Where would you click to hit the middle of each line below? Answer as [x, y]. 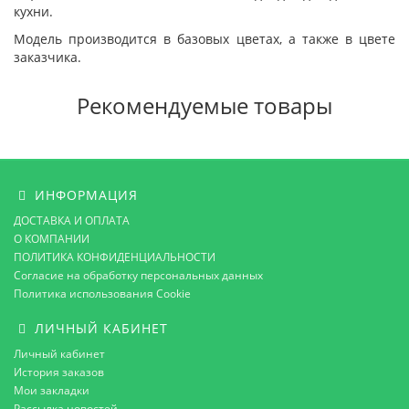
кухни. [33, 11]
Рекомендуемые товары [204, 105]
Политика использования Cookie [102, 293]
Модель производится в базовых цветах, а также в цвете [204, 38]
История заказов [59, 372]
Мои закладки [52, 390]
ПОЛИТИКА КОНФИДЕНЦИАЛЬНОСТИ [115, 257]
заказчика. [47, 57]
